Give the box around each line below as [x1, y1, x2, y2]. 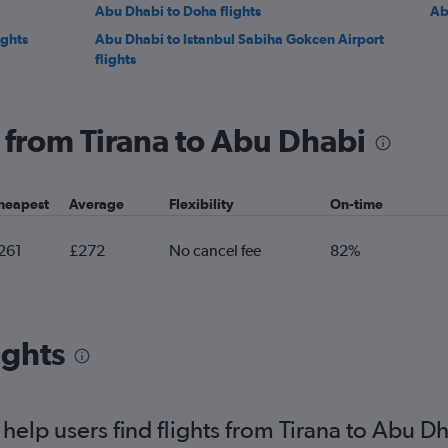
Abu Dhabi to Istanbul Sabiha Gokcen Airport [95, 31, 385, 47]
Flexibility [169, 196, 235, 212]
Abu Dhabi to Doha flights [95, 3, 262, 19]
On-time [329, 196, 383, 212]
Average [68, 196, 124, 212]
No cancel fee [169, 241, 262, 260]
